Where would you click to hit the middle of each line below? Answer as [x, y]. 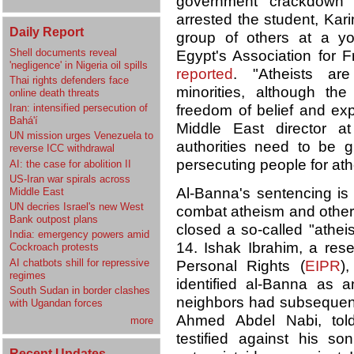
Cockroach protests [54, 247]
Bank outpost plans [54, 220]
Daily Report [47, 31]
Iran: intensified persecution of [79, 108]
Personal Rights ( [241, 266]
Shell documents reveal [63, 52]
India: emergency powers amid [79, 235]
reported [205, 74]
